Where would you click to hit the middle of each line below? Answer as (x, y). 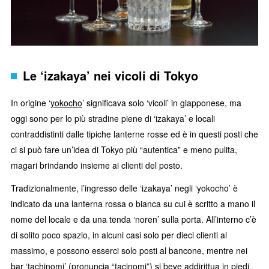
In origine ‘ (31, 103)
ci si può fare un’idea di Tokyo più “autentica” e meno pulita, (124, 150)
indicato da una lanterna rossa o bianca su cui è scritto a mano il (133, 203)
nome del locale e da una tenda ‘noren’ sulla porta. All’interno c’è (134, 219)
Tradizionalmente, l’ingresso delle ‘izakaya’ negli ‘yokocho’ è (124, 188)
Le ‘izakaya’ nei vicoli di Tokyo (110, 76)
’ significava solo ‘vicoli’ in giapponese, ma (162, 103)
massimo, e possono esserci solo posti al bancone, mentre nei (129, 250)
